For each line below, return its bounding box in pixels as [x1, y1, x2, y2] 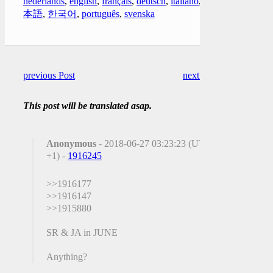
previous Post [23, 69, 75, 80]
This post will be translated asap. [23, 100, 152, 111]
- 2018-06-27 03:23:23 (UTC [96, 138, 211, 149]
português [82, 8, 119, 19]
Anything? [46, 251, 87, 262]
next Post [183, 69, 218, 80]
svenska [124, 8, 155, 19]
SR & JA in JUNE [46, 227, 118, 238]
